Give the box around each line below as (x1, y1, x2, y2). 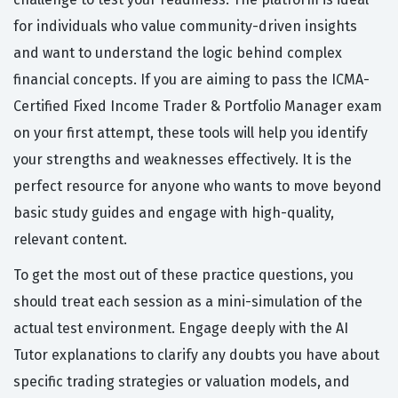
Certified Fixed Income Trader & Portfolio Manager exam (13, 98, 382, 115)
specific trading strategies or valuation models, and (13, 373, 350, 391)
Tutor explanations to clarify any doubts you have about (13, 346, 379, 364)
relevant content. (13, 231, 127, 249)
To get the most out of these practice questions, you (13, 267, 354, 284)
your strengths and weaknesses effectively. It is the (13, 151, 352, 169)
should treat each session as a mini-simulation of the (13, 293, 362, 311)
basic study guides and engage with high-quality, (13, 204, 334, 222)
